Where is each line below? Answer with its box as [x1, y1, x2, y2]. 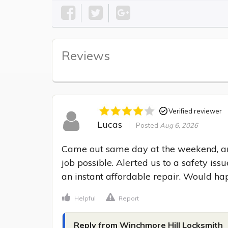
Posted [135, 121, 160, 130]
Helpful [74, 194, 96, 203]
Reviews [62, 48, 110, 64]
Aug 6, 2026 [159, 121, 198, 130]
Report [119, 194, 139, 203]
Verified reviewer [168, 106, 222, 115]
